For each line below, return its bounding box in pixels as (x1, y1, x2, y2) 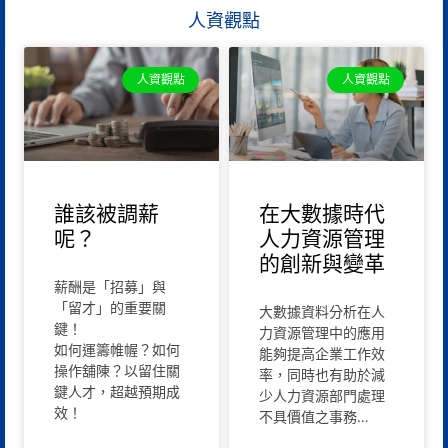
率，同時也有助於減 (259, 366, 385, 384)
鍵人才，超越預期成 (54, 383, 180, 401)
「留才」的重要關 (54, 299, 166, 317)
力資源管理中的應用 (259, 324, 385, 342)
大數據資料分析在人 (259, 303, 385, 321)
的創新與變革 (259, 251, 385, 277)
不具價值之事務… (259, 408, 369, 426)
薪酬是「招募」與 (54, 278, 166, 296)
